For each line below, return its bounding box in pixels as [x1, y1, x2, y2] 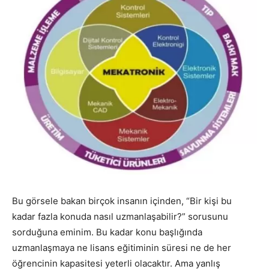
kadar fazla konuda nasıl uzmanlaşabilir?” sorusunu [12, 210, 228, 222]
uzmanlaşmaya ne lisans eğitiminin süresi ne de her [12, 241, 231, 253]
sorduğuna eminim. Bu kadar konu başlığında [12, 226, 202, 238]
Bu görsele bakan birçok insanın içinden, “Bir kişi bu [12, 195, 232, 207]
